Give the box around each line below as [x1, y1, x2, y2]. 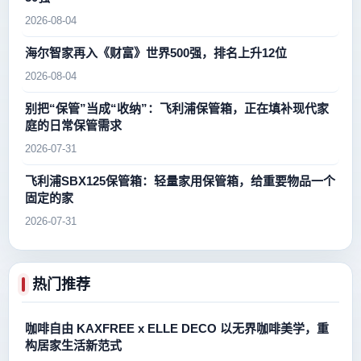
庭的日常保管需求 [25, 118, 122, 133]
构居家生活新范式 [25, 338, 122, 353]
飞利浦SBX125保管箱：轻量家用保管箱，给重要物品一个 [25, 174, 335, 189]
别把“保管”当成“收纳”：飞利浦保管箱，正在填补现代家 [25, 102, 329, 116]
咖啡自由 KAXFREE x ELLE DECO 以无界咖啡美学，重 [25, 322, 329, 336]
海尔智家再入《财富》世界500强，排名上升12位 [25, 46, 287, 60]
